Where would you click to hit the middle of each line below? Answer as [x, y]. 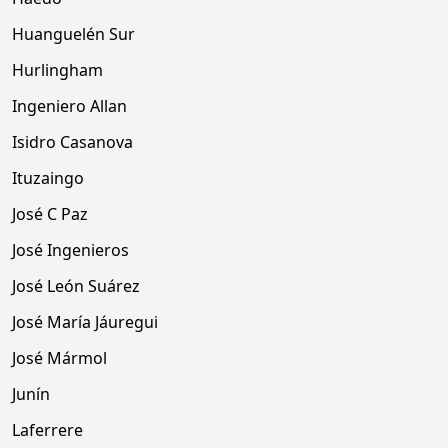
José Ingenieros [70, 250]
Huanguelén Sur [73, 34]
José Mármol [59, 358]
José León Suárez [76, 286]
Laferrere [47, 430]
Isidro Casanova [72, 142]
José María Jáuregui [85, 322]
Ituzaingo [48, 178]
